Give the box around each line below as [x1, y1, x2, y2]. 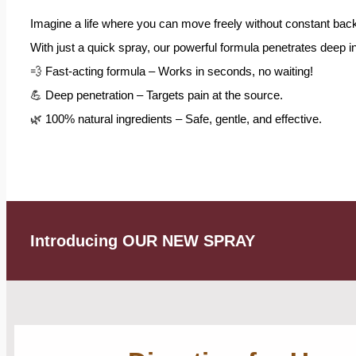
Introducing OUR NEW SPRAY [30, 232, 255, 250]
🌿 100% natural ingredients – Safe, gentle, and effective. [30, 112, 322, 126]
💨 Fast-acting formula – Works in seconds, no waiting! [30, 64, 313, 78]
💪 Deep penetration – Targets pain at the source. [30, 88, 283, 102]
